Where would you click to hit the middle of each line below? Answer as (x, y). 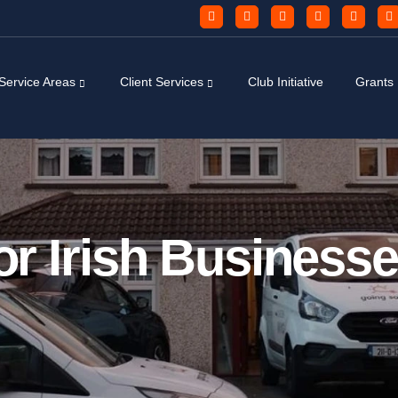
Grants (374, 82)
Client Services (161, 82)
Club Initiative (285, 82)
